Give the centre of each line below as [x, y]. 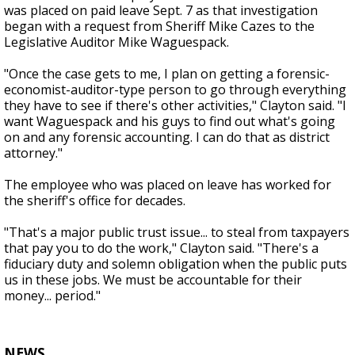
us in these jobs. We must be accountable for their [153, 280]
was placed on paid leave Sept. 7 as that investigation [161, 11]
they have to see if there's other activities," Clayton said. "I [175, 106]
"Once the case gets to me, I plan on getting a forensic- [167, 74]
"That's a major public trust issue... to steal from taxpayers [177, 233]
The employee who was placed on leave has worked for [168, 185]
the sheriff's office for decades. [95, 201]
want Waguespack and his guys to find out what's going [170, 122]
